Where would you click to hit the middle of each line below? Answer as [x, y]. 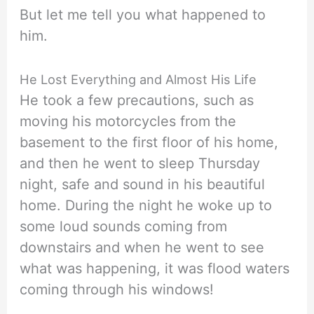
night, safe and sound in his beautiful [143, 185]
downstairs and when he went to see [142, 248]
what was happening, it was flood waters [155, 269]
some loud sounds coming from [124, 227]
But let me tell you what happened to [143, 15]
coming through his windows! [117, 290]
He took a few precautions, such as [137, 101]
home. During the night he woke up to [146, 206]
